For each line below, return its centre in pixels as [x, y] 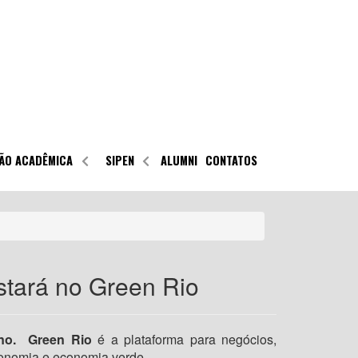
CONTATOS [232, 161]
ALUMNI [179, 161]
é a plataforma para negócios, [184, 340]
